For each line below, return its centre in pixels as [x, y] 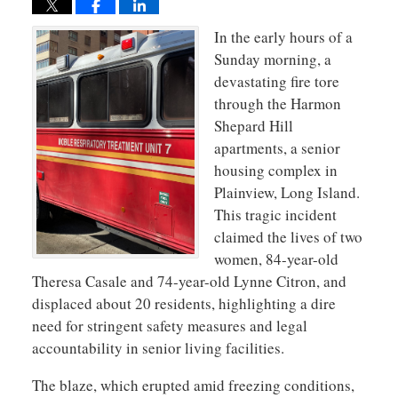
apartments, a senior [277, 147]
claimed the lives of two [288, 236]
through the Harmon [278, 103]
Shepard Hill [254, 125]
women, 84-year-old [276, 259]
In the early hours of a [283, 36]
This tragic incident [275, 214]
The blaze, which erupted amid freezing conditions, [193, 385]
